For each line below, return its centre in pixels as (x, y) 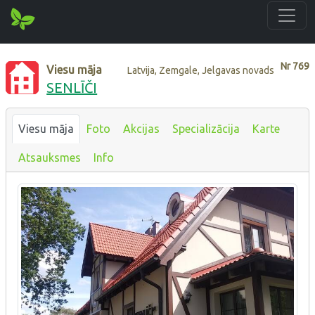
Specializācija (206, 128)
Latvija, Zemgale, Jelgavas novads (201, 70)
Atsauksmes (50, 157)
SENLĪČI (72, 87)
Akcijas (141, 128)
